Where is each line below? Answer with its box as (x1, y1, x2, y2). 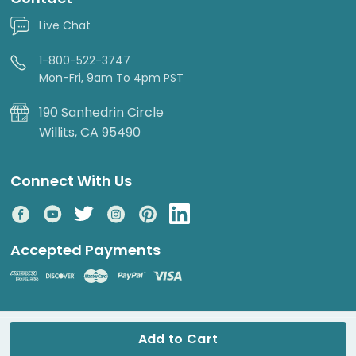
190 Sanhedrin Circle (38, 103, 164, 122)
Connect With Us (10, 171, 132, 192)
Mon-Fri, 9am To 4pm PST (38, 70, 184, 87)
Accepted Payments (10, 240, 161, 261)
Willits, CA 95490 (38, 123, 141, 142)
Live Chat (38, 17, 91, 34)
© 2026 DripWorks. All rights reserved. (10, 335, 228, 351)
